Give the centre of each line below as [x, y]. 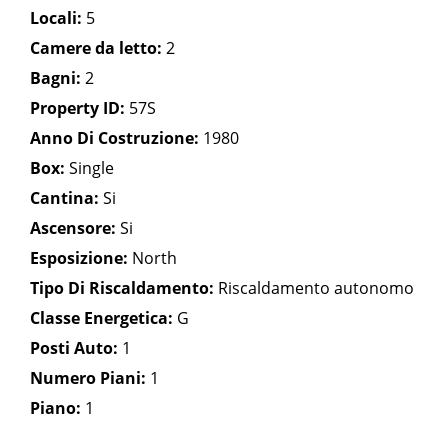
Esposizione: [79, 258]
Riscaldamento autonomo [314, 288]
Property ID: [77, 108]
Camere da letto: [96, 48]
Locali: [56, 18]
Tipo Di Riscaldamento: [122, 288]
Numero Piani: [88, 378]
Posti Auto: [74, 348]
